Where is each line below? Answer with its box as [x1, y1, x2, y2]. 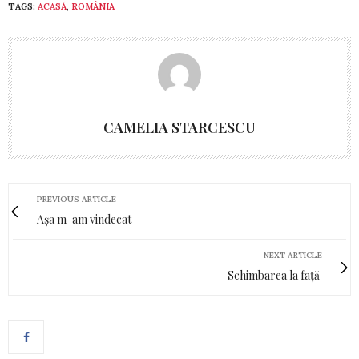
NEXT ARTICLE [264, 250, 322, 260]
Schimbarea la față [228, 268, 322, 283]
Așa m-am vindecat [37, 212, 131, 227]
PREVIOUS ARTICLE [37, 194, 116, 204]
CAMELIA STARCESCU [103, 118, 256, 137]
